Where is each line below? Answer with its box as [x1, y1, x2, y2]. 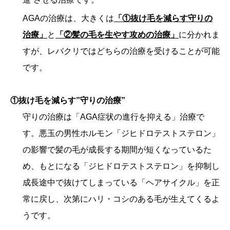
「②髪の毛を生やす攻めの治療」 [55, 30, 179, 40]
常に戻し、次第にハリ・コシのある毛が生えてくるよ [23, 195, 220, 204]
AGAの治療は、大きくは [23, 14, 114, 23]
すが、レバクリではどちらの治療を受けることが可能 [23, 47, 220, 56]
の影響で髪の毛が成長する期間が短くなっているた [23, 145, 212, 155]
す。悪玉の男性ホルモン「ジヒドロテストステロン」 [23, 129, 220, 138]
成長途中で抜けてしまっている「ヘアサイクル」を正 [23, 178, 220, 187]
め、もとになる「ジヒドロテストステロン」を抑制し [23, 162, 220, 171]
